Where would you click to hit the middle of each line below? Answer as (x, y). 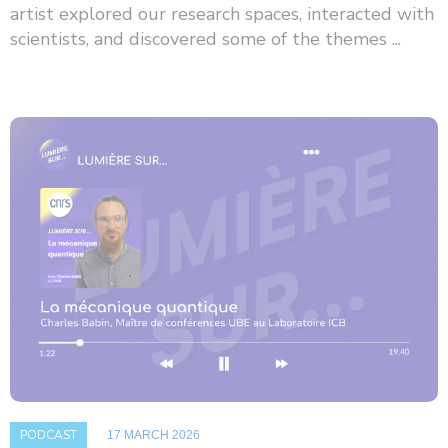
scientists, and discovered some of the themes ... (205, 39)
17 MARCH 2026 (153, 435)
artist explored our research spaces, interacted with (222, 14)
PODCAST (48, 435)
